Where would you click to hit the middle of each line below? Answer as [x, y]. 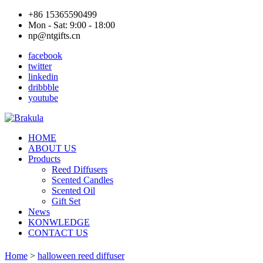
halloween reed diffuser [81, 256]
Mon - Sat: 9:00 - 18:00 [72, 25]
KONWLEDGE [59, 222]
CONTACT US [58, 233]
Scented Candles [82, 180]
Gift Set [66, 201]
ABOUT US [52, 148]
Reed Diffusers [80, 169]
